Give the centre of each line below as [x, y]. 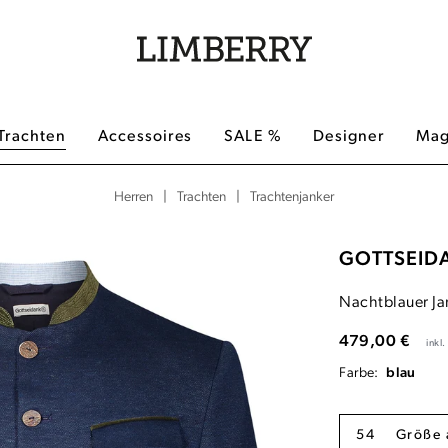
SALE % [253, 137]
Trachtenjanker [292, 197]
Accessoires [145, 137]
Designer [348, 137]
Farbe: [361, 373]
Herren [133, 197]
